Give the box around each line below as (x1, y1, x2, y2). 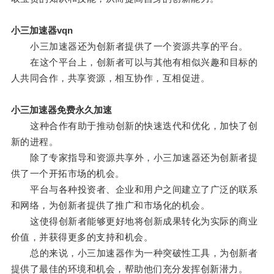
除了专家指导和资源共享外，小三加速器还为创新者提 (10, 152, 258, 163)
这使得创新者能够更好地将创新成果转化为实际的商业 (10, 216, 258, 227)
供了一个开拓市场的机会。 (10, 168, 125, 179)
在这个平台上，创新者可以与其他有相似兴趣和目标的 (10, 57, 258, 68)
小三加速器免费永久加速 (10, 105, 112, 116)
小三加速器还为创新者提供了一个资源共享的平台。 (10, 41, 248, 52)
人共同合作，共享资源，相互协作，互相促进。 (10, 73, 210, 84)
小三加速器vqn (10, 25, 73, 36)
